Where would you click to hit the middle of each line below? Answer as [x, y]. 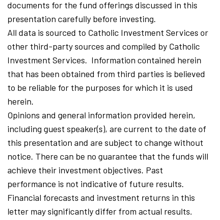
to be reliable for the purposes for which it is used [100, 87]
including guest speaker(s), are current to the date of [107, 128]
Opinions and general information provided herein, [101, 115]
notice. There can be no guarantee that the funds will [108, 156]
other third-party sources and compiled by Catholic [104, 46]
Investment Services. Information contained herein [104, 60]
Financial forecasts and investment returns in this [101, 197]
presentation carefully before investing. [82, 18]
